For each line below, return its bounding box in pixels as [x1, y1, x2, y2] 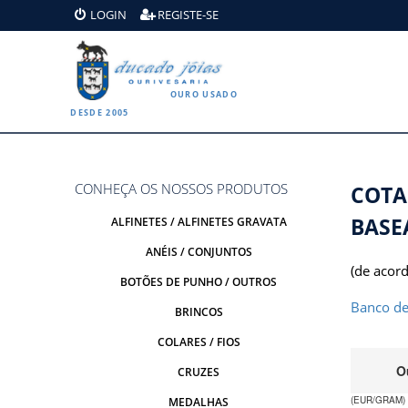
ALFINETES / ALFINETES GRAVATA [110, 213, 287, 229]
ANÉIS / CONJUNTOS [145, 243, 252, 260]
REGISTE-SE [158, 6, 219, 24]
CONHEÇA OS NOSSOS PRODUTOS [75, 178, 289, 198]
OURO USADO [169, 87, 238, 100]
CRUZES [178, 363, 220, 380]
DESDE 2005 [70, 106, 129, 118]
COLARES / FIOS [157, 333, 240, 350]
